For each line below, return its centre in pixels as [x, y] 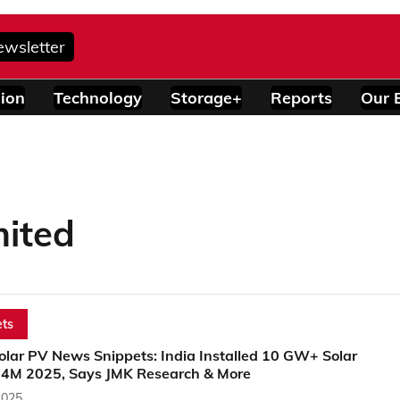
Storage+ [206, 97]
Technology [98, 97]
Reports [301, 97]
